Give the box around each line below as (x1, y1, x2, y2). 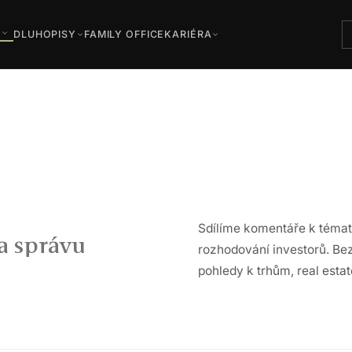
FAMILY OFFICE (83, 28, 165, 40)
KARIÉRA (164, 28, 212, 40)
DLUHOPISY (13, 28, 76, 40)
